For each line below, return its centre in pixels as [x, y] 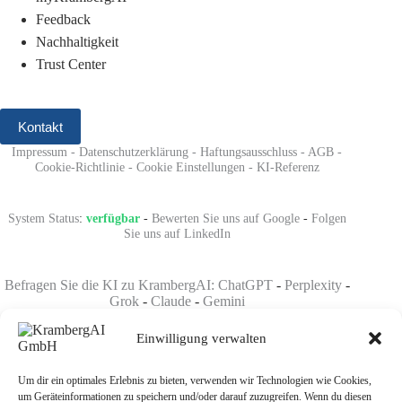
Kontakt [40, 127]
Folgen [328, 218]
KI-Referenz [288, 167]
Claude [170, 301]
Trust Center [71, 64]
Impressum [40, 152]
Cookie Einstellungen [190, 167]
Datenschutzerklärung [134, 152]
